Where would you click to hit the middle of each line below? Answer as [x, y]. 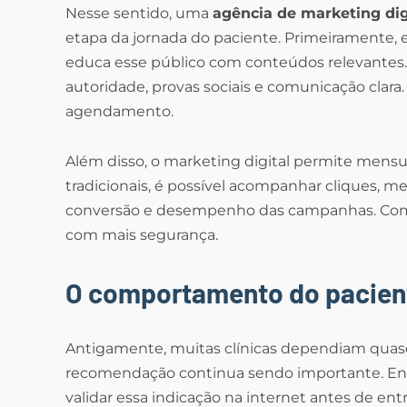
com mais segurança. [142, 235]
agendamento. [119, 112]
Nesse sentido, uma [139, 14]
